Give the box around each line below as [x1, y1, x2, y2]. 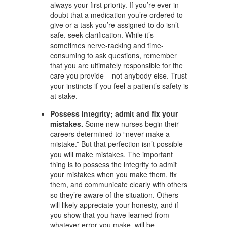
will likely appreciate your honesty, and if [50, 200, 178, 210]
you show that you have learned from [50, 210, 169, 220]
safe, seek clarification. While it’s [50, 30, 154, 40]
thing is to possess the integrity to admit [50, 159, 177, 169]
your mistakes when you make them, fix [50, 169, 177, 179]
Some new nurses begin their [83, 119, 179, 129]
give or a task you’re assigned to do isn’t [50, 20, 179, 30]
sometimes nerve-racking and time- [50, 40, 164, 50]
